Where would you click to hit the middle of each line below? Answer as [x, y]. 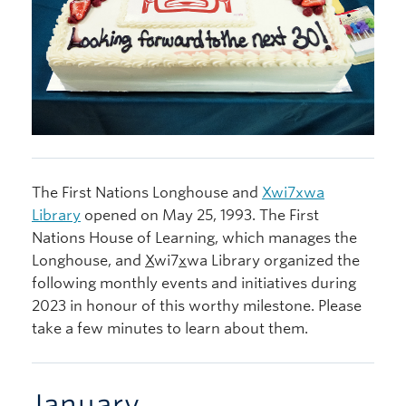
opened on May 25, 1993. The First [200, 215]
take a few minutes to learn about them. [170, 328]
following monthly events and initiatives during [194, 283]
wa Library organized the [273, 260]
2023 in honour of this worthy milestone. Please [197, 305]
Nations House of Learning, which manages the [194, 237]
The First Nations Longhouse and [147, 192]
